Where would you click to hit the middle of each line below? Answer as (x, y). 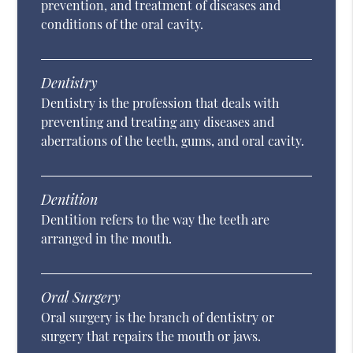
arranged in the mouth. (107, 239)
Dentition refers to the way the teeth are (156, 220)
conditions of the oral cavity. (123, 24)
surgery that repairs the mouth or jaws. (151, 336)
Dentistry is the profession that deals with (160, 103)
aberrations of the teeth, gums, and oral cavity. (173, 141)
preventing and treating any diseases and (158, 122)
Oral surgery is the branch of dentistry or (158, 318)
